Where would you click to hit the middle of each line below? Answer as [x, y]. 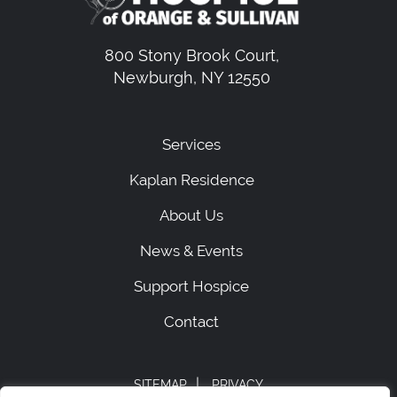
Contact [191, 321]
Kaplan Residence [191, 179]
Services [191, 144]
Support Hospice [191, 286]
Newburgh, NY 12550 [192, 77]
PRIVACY [237, 384]
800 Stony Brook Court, [192, 55]
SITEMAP [160, 384]
